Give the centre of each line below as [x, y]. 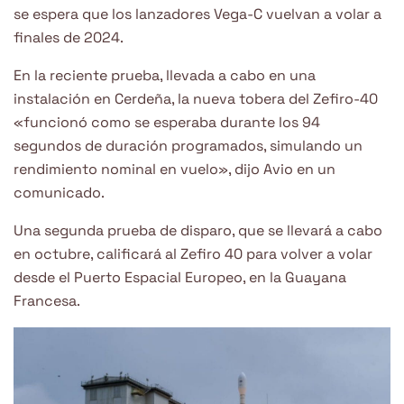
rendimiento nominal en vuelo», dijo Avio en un [174, 169]
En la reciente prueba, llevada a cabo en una [165, 75]
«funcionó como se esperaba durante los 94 [167, 122]
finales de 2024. [69, 37]
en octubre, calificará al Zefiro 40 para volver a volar [193, 253]
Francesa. [47, 300]
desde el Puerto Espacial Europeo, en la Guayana [180, 277]
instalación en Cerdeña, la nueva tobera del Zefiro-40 [196, 98]
